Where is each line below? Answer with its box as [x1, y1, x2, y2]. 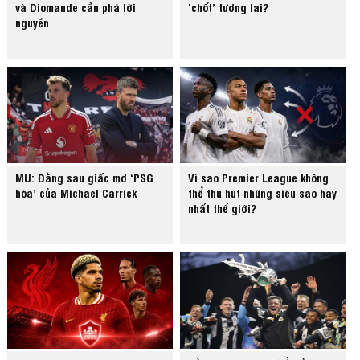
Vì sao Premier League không [188, 170, 329, 186]
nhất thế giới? [188, 200, 257, 216]
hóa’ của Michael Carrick [15, 185, 137, 201]
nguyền [15, 14, 50, 31]
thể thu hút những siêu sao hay [188, 185, 337, 201]
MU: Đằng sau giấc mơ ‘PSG [15, 170, 154, 186]
